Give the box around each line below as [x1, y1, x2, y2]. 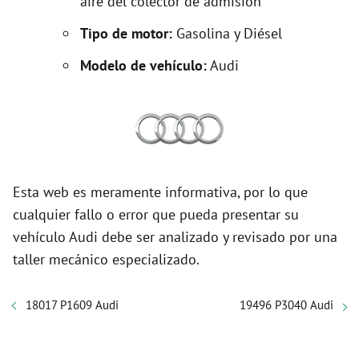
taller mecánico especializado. [13, 250, 200, 268]
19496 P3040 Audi [240, 297, 333, 313]
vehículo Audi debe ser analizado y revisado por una [13, 228, 337, 246]
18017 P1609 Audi [26, 297, 119, 313]
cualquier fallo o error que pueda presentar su [13, 205, 299, 224]
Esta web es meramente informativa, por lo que [13, 183, 308, 201]
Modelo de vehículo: [80, 56, 207, 75]
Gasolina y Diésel [176, 24, 282, 42]
